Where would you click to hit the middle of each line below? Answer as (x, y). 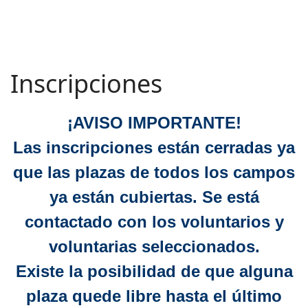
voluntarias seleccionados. (154, 246)
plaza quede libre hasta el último (154, 296)
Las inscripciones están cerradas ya (154, 147)
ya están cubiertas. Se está (154, 197)
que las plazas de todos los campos (154, 172)
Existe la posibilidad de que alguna (154, 271)
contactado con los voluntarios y (154, 222)
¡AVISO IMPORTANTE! (154, 123)
